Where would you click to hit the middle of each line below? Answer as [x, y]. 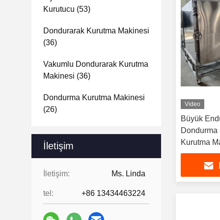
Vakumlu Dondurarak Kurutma [96, 64]
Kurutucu [59, 9]
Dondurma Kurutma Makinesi [94, 97]
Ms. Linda [128, 174]
